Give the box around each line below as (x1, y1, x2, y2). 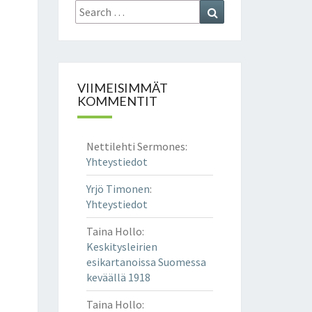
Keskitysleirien (86, 240, 157, 253)
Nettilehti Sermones (86, 139, 185, 153)
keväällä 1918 (86, 270, 150, 284)
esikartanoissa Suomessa (86, 255, 206, 269)
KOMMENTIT (77, 93, 157, 109)
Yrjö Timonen (86, 182, 150, 196)
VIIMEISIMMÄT (77, 80, 168, 95)
